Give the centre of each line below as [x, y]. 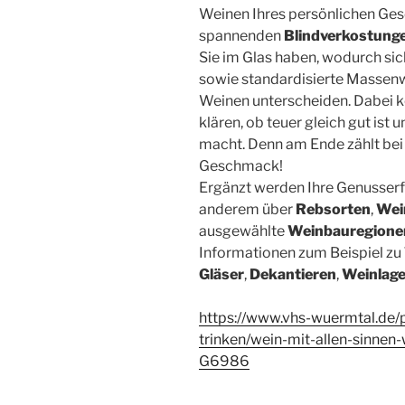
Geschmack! [241, 165]
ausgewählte [243, 231]
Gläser [221, 274]
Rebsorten [333, 209]
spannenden [241, 35]
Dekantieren [293, 274]
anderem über [247, 209]
